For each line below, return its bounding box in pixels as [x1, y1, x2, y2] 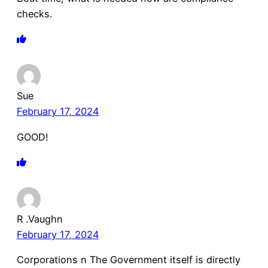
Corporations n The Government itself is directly [17, 253, 240, 266]
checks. [17, 8, 52, 20]
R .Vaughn [17, 212, 63, 225]
